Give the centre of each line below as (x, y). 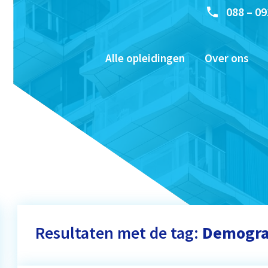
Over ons (226, 58)
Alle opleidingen (145, 58)
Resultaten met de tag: (119, 232)
